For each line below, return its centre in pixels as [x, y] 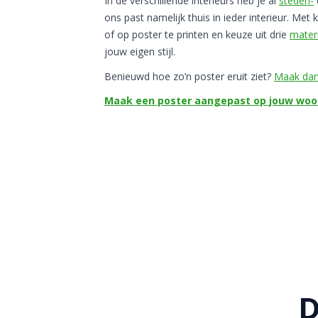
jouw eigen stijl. [141, 51]
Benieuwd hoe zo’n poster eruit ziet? [189, 76]
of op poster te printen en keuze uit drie [197, 34]
